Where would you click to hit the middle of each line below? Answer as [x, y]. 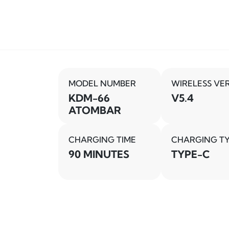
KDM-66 [89, 98]
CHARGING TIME [102, 139]
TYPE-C [190, 154]
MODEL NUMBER [102, 84]
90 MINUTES [99, 154]
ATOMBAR [95, 110]
